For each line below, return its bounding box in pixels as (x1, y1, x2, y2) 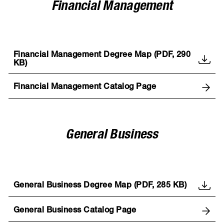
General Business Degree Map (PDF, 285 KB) (13, 181, 187, 190)
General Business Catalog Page (13, 206, 136, 215)
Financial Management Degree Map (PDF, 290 (13, 51, 191, 60)
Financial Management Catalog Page (13, 83, 156, 91)
